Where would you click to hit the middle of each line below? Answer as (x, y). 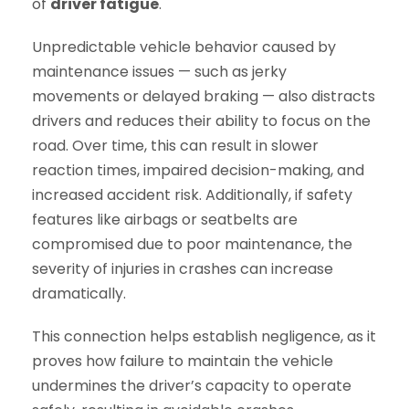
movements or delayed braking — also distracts (204, 96)
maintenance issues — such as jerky (159, 72)
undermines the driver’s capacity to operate (192, 386)
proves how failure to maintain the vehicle (183, 361)
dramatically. (79, 294)
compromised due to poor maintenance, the (192, 244)
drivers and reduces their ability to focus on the (201, 121)
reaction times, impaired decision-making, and (198, 170)
